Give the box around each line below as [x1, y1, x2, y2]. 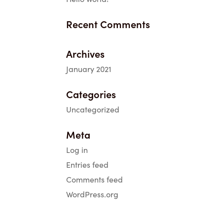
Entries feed [66, 159, 109, 170]
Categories [66, 87, 116, 101]
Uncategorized [66, 104, 120, 115]
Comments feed [66, 174, 123, 185]
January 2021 [66, 63, 112, 74]
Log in [66, 144, 88, 155]
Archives [66, 46, 105, 61]
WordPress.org [66, 188, 119, 200]
